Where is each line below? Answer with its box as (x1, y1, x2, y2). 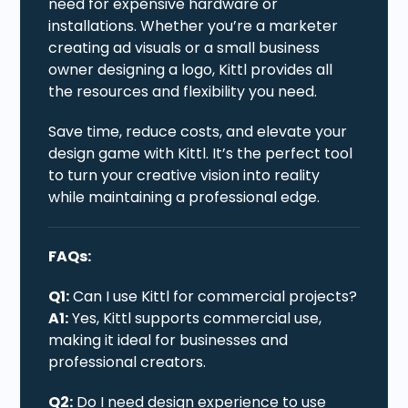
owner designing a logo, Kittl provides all (48, 58, 333, 80)
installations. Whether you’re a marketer (48, 15, 339, 36)
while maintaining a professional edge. (48, 186, 321, 208)
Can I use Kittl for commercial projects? (69, 285, 358, 307)
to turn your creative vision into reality (48, 164, 321, 186)
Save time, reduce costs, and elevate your (48, 120, 348, 142)
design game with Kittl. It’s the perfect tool (48, 142, 353, 164)
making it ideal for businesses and (48, 329, 289, 351)
